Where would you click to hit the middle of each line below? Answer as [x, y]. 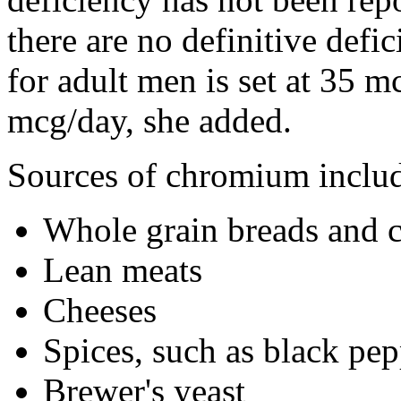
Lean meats [123, 269]
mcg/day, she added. [149, 120]
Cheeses [100, 310]
